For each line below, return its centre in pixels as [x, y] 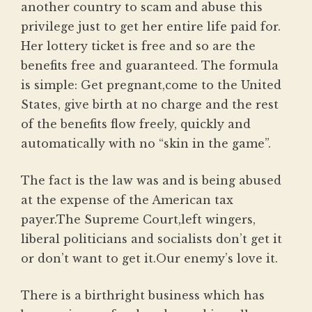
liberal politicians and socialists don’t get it [151, 239]
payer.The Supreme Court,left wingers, [138, 220]
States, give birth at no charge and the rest [150, 105]
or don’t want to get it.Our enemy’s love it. [149, 259]
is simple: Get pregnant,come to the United [151, 85]
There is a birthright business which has [143, 296]
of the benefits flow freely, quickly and [136, 124]
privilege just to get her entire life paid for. [151, 27]
